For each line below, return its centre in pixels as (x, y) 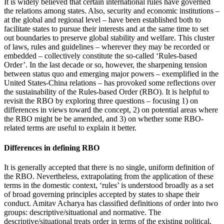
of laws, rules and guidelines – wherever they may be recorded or (107, 47)
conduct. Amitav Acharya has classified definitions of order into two (111, 203)
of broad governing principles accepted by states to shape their (102, 194)
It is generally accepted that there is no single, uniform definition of (109, 167)
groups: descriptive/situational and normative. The (82, 212)
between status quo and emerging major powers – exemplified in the (111, 74)
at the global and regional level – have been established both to (102, 20)
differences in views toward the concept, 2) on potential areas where (111, 110)
